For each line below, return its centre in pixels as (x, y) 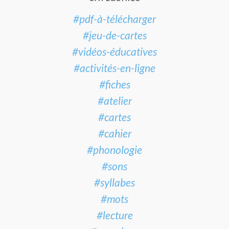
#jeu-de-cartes (114, 35)
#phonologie (114, 149)
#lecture (114, 215)
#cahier (114, 133)
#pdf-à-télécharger (114, 18)
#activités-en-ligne (114, 67)
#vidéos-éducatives (114, 51)
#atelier (114, 100)
